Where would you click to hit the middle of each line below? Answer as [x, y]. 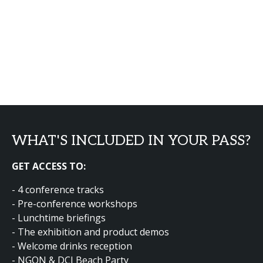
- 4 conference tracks [58, 190]
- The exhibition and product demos [90, 232]
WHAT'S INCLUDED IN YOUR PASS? [131, 141]
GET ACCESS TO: [49, 166]
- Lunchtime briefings [59, 218]
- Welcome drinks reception [72, 246]
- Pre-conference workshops [75, 204]
